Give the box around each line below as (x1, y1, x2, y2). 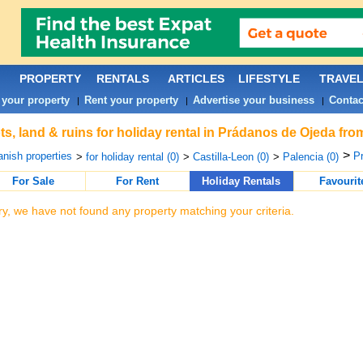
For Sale (11, 175, 54, 187)
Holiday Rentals (202, 175, 280, 187)
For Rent (116, 175, 159, 187)
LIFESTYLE (237, 72, 300, 85)
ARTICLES (167, 72, 224, 85)
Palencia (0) (282, 151, 339, 163)
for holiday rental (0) (85, 151, 179, 163)
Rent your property (83, 94, 178, 106)
